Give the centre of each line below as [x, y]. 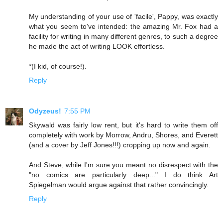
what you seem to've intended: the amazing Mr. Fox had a [123, 26]
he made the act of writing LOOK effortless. [97, 46]
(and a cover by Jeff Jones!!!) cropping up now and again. [120, 145]
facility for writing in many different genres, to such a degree [123, 36]
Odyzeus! [45, 111]
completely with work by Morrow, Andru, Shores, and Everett [123, 135]
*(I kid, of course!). [58, 66]
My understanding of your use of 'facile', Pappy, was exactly [123, 16]
